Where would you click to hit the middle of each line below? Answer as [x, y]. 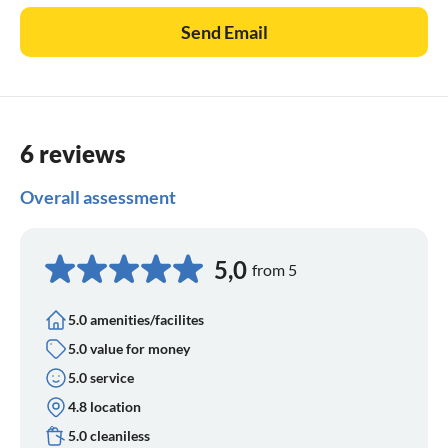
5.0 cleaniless [109, 436]
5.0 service [101, 378]
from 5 [274, 269]
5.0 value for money [129, 349]
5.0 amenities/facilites [136, 320]
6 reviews [73, 153]
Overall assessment [98, 196]
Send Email [224, 31]
